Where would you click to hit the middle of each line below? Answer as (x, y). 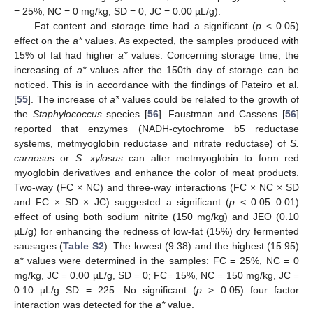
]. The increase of (69, 99)
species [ (124, 114)
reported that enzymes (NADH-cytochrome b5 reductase (156, 128)
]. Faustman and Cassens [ (222, 114)
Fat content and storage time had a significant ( (145, 26)
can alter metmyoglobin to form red (211, 158)
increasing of (45, 70)
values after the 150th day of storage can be (192, 70)
